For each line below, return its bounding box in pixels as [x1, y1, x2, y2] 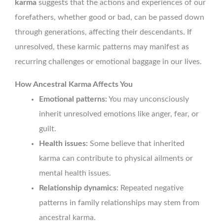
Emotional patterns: [39, 95, 108, 103]
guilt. [39, 124, 57, 133]
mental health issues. [39, 169, 111, 177]
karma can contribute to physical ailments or [39, 154, 193, 162]
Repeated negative [118, 184, 184, 192]
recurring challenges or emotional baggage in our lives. [15, 57, 202, 66]
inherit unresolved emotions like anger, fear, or [39, 110, 199, 118]
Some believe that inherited [88, 139, 185, 147]
